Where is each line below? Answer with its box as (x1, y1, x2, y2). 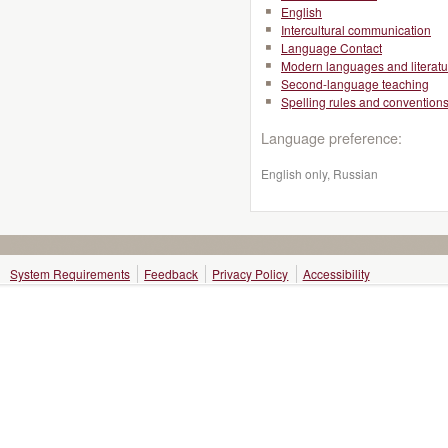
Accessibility (302, 265, 370, 282)
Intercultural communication (281, 21, 431, 38)
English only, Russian (261, 165, 378, 182)
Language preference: (261, 127, 402, 148)
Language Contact (281, 39, 382, 56)
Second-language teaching (281, 75, 429, 92)
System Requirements (10, 265, 130, 282)
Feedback (144, 265, 199, 282)
